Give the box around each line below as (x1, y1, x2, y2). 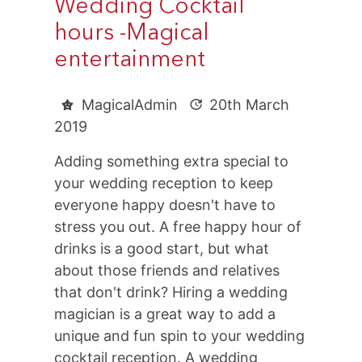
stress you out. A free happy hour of (54, 218, 302, 236)
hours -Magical (54, 23, 210, 46)
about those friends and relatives (54, 262, 280, 280)
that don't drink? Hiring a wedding (54, 284, 288, 301)
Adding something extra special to (54, 153, 289, 170)
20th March (209, 96, 290, 114)
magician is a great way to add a (54, 305, 276, 323)
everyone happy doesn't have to (54, 196, 276, 214)
